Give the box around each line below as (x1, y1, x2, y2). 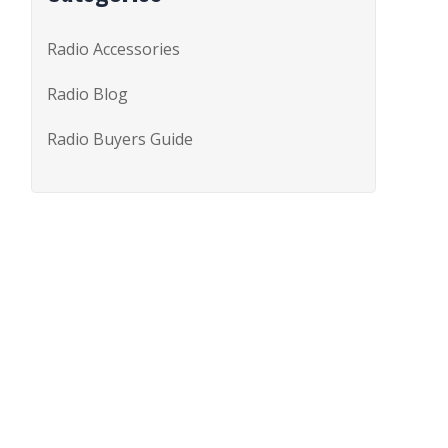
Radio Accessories (47, 38, 180, 61)
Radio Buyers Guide (47, 128, 193, 151)
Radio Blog (47, 83, 128, 106)
